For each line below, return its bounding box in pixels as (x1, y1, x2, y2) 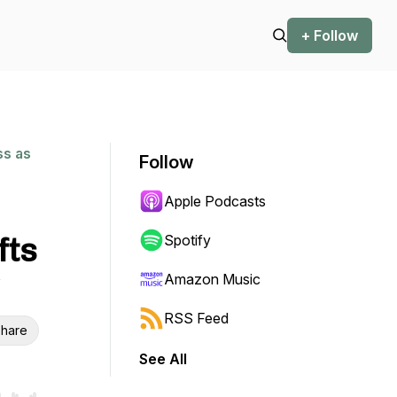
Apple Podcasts (164, 192, 266, 210)
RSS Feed (164, 309, 229, 327)
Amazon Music (164, 270, 261, 288)
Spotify (164, 231, 211, 249)
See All (139, 350, 187, 368)
